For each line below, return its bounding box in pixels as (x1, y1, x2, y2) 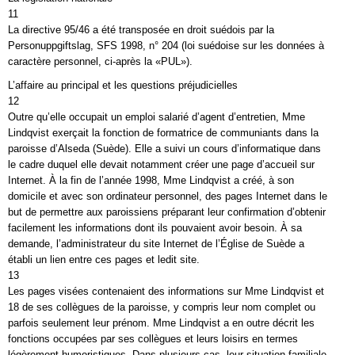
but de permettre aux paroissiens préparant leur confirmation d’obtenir (8, 206, 326, 218)
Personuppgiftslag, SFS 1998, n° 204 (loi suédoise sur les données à (8, 40, 324, 52)
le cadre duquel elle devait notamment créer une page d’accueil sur (8, 158, 315, 170)
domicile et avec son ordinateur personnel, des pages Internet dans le (8, 190, 327, 202)
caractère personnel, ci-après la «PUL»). (8, 55, 193, 67)
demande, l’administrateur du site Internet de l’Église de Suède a (8, 238, 304, 250)
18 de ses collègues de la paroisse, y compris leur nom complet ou (8, 301, 315, 313)
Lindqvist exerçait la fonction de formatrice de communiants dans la (8, 127, 319, 139)
